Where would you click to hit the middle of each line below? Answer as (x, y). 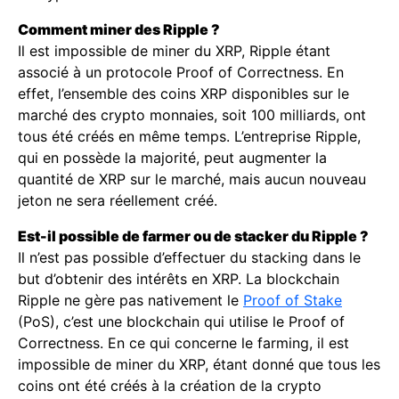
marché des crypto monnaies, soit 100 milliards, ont (192, 115)
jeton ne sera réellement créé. (118, 200)
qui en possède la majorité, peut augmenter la (172, 158)
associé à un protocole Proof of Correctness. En (181, 72)
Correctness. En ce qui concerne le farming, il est (183, 343)
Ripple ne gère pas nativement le (130, 300)
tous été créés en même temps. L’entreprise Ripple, (189, 136)
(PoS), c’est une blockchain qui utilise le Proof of (181, 322)
